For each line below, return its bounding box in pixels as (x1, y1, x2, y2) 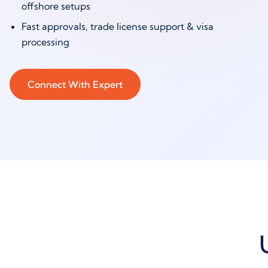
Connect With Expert (28, 78, 123, 90)
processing (22, 36, 69, 48)
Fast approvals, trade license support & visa (22, 20, 214, 32)
